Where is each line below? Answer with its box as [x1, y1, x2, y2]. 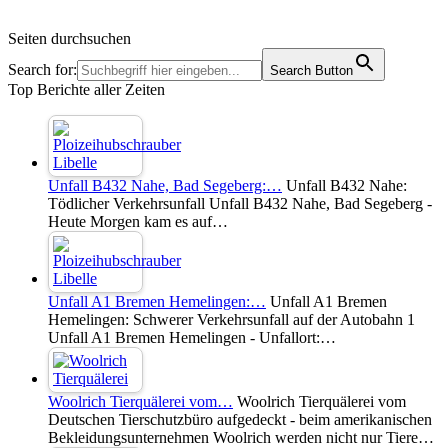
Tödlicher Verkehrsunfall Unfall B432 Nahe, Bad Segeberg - [48, 195, 432, 213]
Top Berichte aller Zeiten [8, 81, 165, 99]
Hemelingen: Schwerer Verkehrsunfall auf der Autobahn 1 [48, 311, 415, 329]
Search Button [270, 63, 353, 79]
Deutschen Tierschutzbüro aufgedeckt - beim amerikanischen [48, 411, 432, 429]
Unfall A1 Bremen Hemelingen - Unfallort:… [48, 329, 336, 347]
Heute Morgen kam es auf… [48, 213, 228, 231]
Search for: [8, 61, 77, 79]
